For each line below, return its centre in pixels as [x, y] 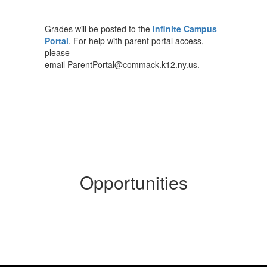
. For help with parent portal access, [136, 41]
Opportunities [133, 182]
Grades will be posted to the [99, 29]
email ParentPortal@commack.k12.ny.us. [123, 64]
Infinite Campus [185, 29]
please [57, 52]
